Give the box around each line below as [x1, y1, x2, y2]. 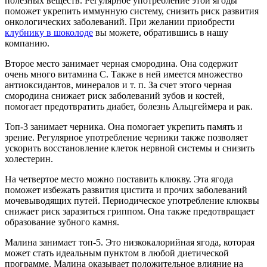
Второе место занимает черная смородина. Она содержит [5, 58, 238, 69]
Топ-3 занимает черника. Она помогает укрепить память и [5, 121, 243, 132]
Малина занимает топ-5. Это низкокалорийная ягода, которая [5, 237, 254, 247]
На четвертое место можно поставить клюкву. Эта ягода [5, 173, 233, 184]
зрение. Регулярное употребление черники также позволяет [5, 132, 248, 142]
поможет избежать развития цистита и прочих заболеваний [5, 184, 247, 195]
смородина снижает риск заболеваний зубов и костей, [5, 90, 225, 101]
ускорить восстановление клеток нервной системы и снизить [5, 142, 254, 153]
